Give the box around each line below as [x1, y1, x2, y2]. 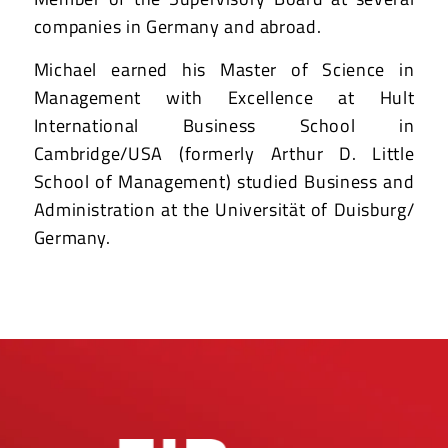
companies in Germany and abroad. [33, 12, 322, 40]
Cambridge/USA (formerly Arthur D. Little [33, 140, 415, 168]
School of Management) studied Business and [33, 168, 415, 196]
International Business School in [33, 112, 415, 140]
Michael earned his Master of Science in [33, 56, 415, 84]
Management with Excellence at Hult [33, 84, 415, 112]
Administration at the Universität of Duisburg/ [33, 196, 415, 224]
